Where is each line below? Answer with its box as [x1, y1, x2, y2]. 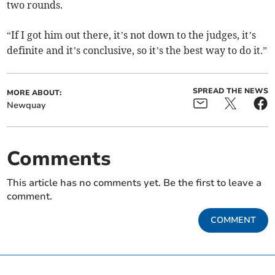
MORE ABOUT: [7, 88, 62, 98]
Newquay [7, 99, 46, 112]
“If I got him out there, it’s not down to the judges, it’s [7, 29, 257, 42]
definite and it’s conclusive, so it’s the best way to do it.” [7, 44, 268, 57]
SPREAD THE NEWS [192, 86, 268, 96]
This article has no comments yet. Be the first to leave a [7, 176, 262, 190]
